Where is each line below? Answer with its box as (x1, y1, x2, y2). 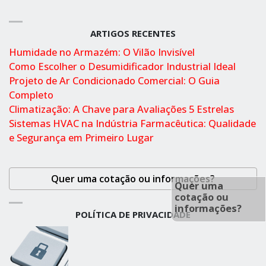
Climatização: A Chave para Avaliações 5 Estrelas (9, 102, 234, 116)
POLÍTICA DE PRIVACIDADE (75, 208, 191, 221)
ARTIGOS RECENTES (90, 27, 176, 40)
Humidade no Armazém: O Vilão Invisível (9, 45, 195, 59)
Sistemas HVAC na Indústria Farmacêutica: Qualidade (9, 116, 256, 131)
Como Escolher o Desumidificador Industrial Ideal (9, 59, 236, 74)
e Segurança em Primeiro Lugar (9, 131, 154, 145)
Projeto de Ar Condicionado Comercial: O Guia (9, 74, 220, 88)
